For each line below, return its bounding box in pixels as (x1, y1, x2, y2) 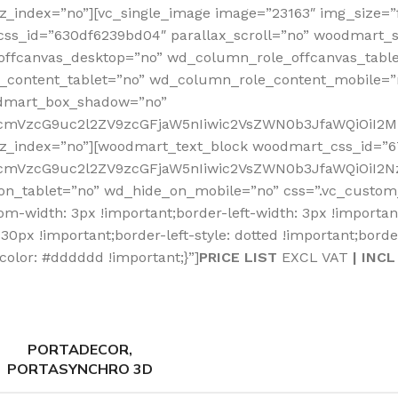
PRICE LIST (199, 248, 282, 266)
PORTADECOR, (27, 339, 132, 358)
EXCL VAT (282, 248, 353, 266)
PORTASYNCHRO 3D (6, 359, 153, 378)
